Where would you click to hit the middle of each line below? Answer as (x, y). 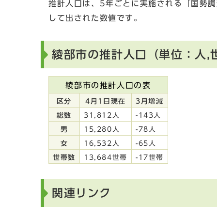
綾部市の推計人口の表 (108, 85)
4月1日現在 (106, 101)
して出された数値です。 (95, 18)
